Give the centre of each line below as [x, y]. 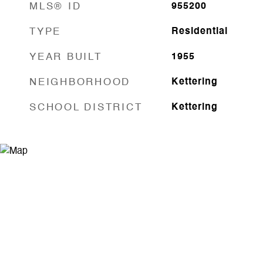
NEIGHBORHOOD [80, 82]
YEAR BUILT [66, 57]
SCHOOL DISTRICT [86, 108]
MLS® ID [55, 7]
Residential [199, 32]
